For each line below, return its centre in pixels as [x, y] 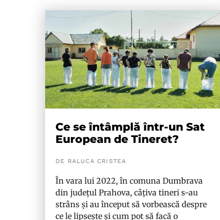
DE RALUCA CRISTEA [91, 161]
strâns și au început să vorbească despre [131, 204]
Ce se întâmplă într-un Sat [130, 127]
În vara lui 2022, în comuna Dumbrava [129, 181]
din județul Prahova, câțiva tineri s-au [127, 192]
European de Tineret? [117, 139]
